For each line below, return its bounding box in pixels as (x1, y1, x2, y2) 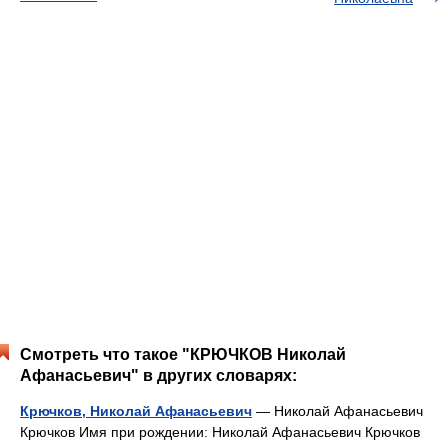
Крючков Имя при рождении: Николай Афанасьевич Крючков (20, 424, 420, 440)
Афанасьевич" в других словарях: (20, 367, 297, 384)
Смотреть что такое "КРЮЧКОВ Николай (20, 346, 346, 363)
